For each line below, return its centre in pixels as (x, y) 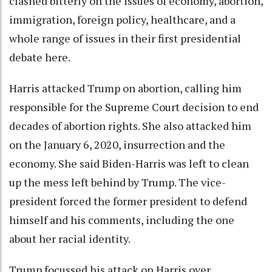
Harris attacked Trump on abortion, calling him (125, 88)
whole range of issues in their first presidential (125, 38)
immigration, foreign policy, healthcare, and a (122, 19)
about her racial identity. (70, 238)
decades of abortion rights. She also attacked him (130, 125)
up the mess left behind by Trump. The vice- (117, 182)
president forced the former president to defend (128, 201)
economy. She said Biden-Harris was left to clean (129, 163)
